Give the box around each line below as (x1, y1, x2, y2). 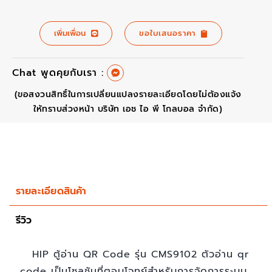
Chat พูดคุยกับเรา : (12, 66, 104, 81)
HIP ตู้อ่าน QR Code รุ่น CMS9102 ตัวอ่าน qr (32, 247, 249, 262)
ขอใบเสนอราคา (139, 27, 196, 39)
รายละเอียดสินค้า (15, 185, 87, 197)
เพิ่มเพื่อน (54, 27, 86, 39)
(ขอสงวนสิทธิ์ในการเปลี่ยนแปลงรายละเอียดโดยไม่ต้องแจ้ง (14, 88, 242, 101)
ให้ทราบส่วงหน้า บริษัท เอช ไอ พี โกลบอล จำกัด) (33, 103, 222, 116)
